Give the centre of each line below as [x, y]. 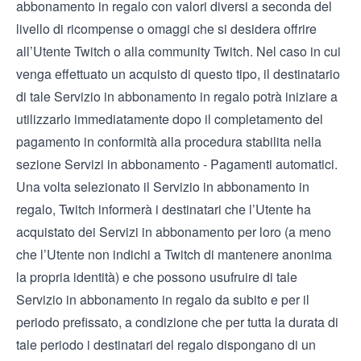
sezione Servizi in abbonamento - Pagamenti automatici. [177, 164]
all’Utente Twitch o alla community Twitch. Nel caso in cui [178, 51]
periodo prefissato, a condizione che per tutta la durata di [177, 322]
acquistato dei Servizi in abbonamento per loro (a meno [174, 232]
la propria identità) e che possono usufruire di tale [157, 277]
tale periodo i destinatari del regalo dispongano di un [166, 344]
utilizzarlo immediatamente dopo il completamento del [170, 119]
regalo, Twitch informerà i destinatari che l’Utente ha [164, 209]
